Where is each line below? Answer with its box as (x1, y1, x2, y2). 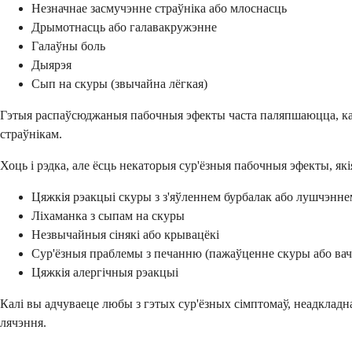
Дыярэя (31, 58, 71, 72)
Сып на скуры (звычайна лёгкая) (31, 77, 207, 91)
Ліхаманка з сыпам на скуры (31, 209, 185, 223)
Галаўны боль (31, 39, 105, 53)
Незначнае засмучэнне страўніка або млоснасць (31, 2, 287, 16)
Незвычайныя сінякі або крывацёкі (31, 228, 219, 242)
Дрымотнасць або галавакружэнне (31, 20, 217, 35)
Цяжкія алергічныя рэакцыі (31, 266, 178, 280)
